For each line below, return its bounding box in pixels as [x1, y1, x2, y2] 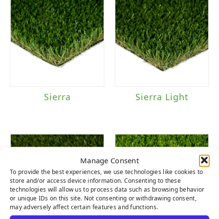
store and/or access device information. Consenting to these [10, 176, 181, 184]
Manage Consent [80, 155, 139, 165]
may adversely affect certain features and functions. [10, 202, 158, 211]
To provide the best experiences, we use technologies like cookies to [10, 167, 203, 175]
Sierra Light [135, 91, 189, 103]
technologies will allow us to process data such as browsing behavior [10, 185, 205, 193]
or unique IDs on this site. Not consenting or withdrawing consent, [10, 194, 197, 202]
